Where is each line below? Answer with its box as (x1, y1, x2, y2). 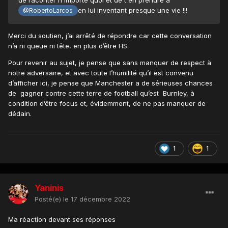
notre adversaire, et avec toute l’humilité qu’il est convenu (8, 68, 193, 77)
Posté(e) (35, 194, 63, 203)
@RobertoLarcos (23, 7, 73, 14)
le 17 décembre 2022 (63, 194, 130, 203)
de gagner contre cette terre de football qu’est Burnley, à (8, 89, 194, 97)
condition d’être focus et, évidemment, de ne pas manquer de (8, 99, 206, 107)
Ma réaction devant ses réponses (8, 215, 118, 223)
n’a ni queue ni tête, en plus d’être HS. (8, 41, 129, 50)
